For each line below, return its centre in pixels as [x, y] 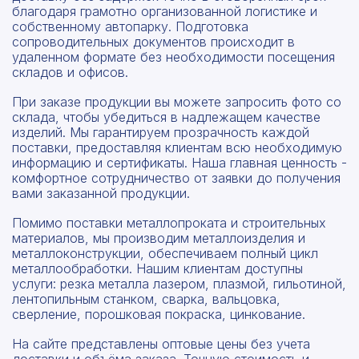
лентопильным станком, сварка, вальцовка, [146, 298]
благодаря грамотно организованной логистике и [165, 11]
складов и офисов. [70, 72]
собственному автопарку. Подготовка [130, 26]
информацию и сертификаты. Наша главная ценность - [179, 162]
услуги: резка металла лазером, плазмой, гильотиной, [179, 283]
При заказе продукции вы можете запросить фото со [177, 101]
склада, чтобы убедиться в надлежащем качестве [166, 117]
